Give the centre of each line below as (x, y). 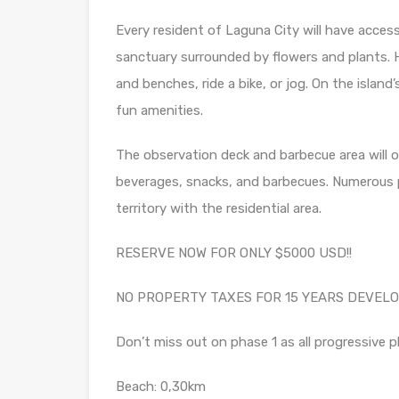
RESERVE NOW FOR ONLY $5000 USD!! (234, 253)
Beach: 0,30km (161, 387)
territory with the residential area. (219, 208)
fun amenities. (159, 110)
